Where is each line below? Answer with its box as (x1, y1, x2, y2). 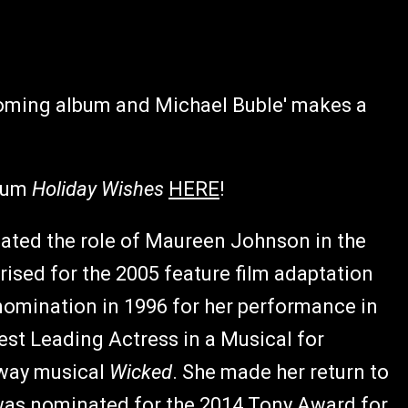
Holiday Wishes (32, 177, 164, 200)
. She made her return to (172, 360, 389, 383)
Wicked (109, 360, 172, 383)
